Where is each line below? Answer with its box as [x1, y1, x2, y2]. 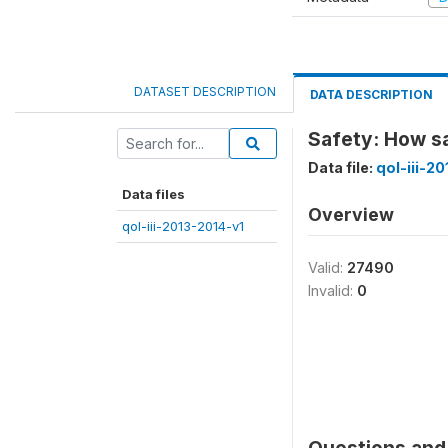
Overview [308, 204, 394, 225]
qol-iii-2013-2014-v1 [122, 218, 244, 234]
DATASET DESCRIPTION [134, 84, 276, 99]
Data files [122, 186, 185, 202]
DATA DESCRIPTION [310, 87, 433, 102]
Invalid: [308, 282, 357, 299]
